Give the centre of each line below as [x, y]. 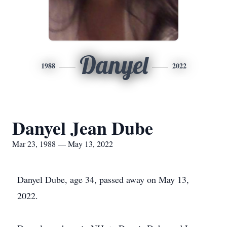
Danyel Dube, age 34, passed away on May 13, [103, 179]
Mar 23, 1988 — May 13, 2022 [63, 144]
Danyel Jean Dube [83, 128]
